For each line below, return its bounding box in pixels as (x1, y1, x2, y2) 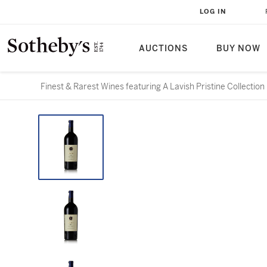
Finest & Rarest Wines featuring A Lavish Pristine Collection (41, 81, 265, 92)
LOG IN (200, 8, 226, 15)
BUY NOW (216, 44, 260, 54)
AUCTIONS (139, 44, 188, 54)
